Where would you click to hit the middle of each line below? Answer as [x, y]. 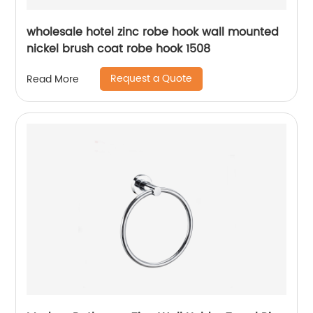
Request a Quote [152, 79]
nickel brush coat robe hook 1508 [119, 49]
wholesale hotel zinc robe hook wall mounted [153, 32]
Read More [53, 79]
